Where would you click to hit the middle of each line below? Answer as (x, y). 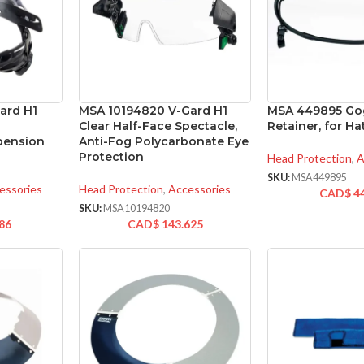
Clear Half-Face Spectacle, (158, 126)
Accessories (200, 189)
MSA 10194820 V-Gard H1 (154, 111)
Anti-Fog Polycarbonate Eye (164, 142)
